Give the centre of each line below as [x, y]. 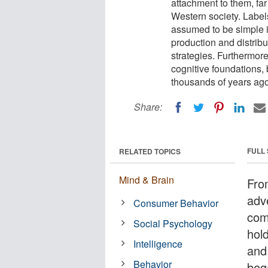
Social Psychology [173, 223]
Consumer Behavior [176, 203]
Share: [148, 107]
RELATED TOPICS [150, 151]
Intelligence [158, 243]
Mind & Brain [147, 179]
